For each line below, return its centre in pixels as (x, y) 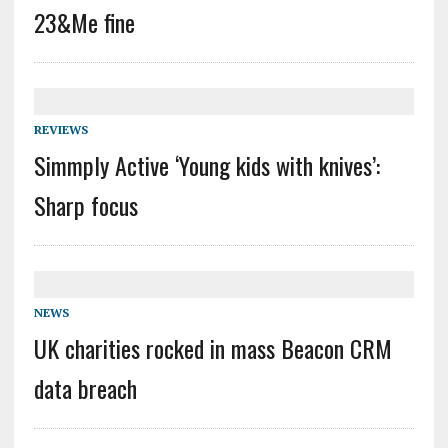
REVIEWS (60, 130)
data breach (85, 388)
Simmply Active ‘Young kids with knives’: (206, 165)
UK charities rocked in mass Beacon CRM (212, 348)
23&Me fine (84, 22)
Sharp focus (85, 205)
